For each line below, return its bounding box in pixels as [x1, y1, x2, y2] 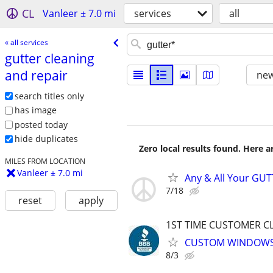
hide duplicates [14, 133, 78, 145]
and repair [4, 66, 68, 84]
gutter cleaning [4, 49, 94, 67]
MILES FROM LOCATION [4, 156, 85, 166]
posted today [14, 118, 68, 130]
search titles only [14, 90, 84, 102]
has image [14, 104, 57, 116]
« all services [4, 37, 48, 48]
